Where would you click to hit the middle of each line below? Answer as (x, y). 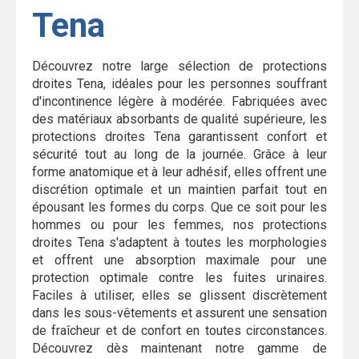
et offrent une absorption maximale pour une (179, 260)
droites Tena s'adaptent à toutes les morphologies (179, 242)
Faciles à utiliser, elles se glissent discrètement (179, 295)
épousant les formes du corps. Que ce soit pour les (179, 207)
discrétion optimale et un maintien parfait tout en (179, 190)
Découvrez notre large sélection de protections (179, 66)
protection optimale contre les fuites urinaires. (179, 278)
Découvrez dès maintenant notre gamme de (179, 348)
